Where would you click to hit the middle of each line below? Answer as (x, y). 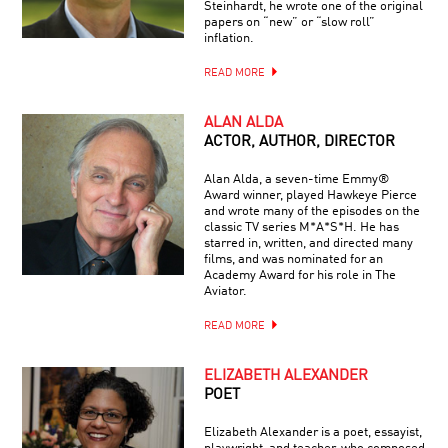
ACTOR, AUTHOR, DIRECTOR (299, 142)
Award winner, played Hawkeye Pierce (310, 195)
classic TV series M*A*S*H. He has (301, 227)
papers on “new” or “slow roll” (289, 22)
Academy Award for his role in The (299, 275)
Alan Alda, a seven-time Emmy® (296, 179)
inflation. (228, 38)
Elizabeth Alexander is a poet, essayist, (312, 432)
